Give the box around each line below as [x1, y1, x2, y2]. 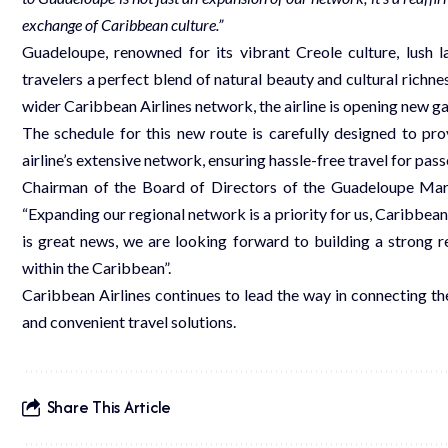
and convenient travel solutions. [22, 311, 236, 331]
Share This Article [46, 395, 172, 420]
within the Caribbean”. [22, 257, 171, 277]
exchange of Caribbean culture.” [22, 14, 223, 34]
